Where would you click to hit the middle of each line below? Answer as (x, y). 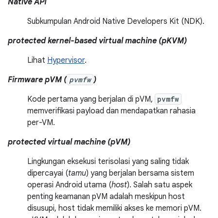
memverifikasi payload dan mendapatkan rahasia (111, 111)
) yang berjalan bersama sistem (140, 173)
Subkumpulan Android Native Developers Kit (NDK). (116, 22)
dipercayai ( (48, 173)
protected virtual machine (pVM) (69, 142)
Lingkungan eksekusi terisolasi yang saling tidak (108, 162)
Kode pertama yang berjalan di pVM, (91, 100)
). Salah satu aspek (160, 185)
